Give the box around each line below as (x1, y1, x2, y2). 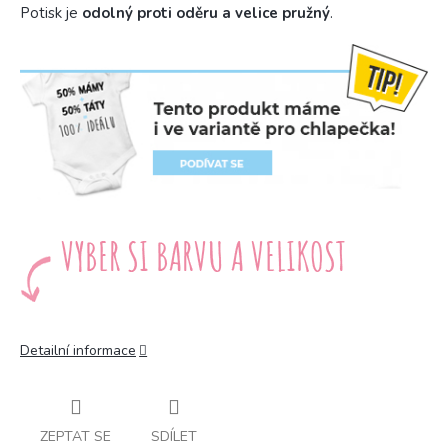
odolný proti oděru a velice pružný (82, 2, 330, 23)
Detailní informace (20, 340, 136, 360)
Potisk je (20, 2, 82, 23)
